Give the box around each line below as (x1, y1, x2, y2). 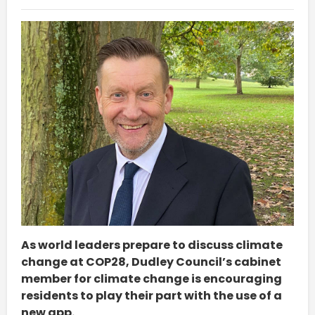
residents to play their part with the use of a (21, 287, 282, 304)
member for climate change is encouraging (21, 270, 282, 287)
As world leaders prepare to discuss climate (21, 236, 283, 253)
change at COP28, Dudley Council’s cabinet (21, 253, 281, 270)
